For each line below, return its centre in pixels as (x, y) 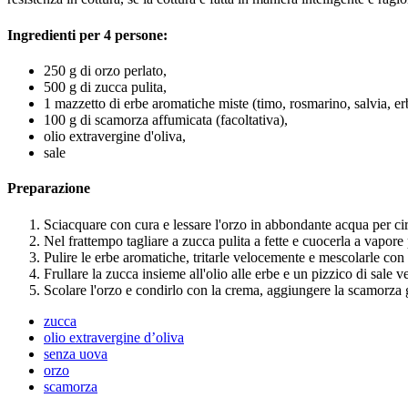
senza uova (76, 353)
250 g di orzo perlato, (105, 70)
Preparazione (49, 189)
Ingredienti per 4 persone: (87, 35)
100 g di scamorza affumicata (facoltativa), (166, 119)
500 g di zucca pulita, (105, 87)
